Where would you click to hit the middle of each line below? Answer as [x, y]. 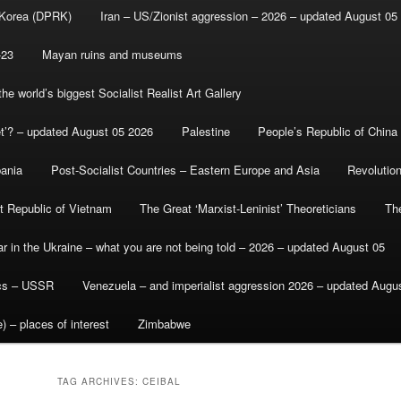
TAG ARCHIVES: [100, 382]
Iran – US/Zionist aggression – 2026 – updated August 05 [248, 16]
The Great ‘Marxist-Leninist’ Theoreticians [248, 209]
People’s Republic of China [328, 132]
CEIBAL [162, 382]
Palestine [205, 132]
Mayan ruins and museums [112, 55]
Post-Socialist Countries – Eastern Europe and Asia [185, 170]
